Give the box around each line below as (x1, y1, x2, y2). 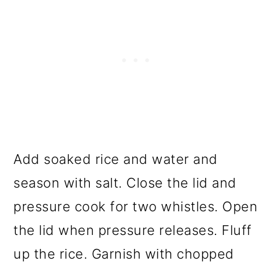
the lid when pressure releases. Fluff (13, 222, 252, 239)
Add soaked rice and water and (13, 151, 218, 168)
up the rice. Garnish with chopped (13, 246, 234, 262)
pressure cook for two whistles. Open (13, 199, 258, 215)
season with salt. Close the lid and (13, 175, 237, 191)
